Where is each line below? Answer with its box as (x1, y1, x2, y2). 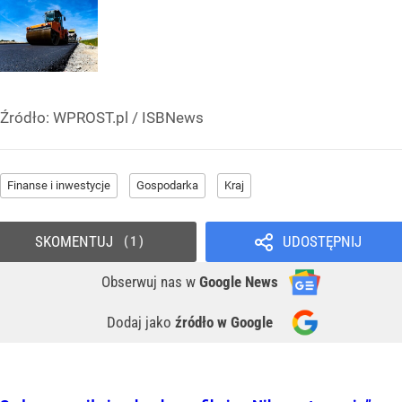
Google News (199, 273, 278, 292)
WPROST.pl (53, 109, 128, 127)
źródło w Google (175, 313, 273, 332)
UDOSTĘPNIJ (282, 232, 362, 251)
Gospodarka (136, 179, 198, 193)
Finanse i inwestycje (7, 179, 110, 193)
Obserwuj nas (101, 273, 186, 292)
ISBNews (142, 109, 204, 127)
